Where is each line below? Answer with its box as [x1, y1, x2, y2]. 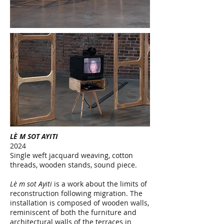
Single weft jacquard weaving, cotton [10, 150, 133, 160]
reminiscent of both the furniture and [10, 207, 136, 217]
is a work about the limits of [52, 179, 147, 188]
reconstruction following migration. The [10, 188, 142, 198]
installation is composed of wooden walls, [10, 198, 149, 207]
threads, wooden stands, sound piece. [10, 160, 137, 169]
